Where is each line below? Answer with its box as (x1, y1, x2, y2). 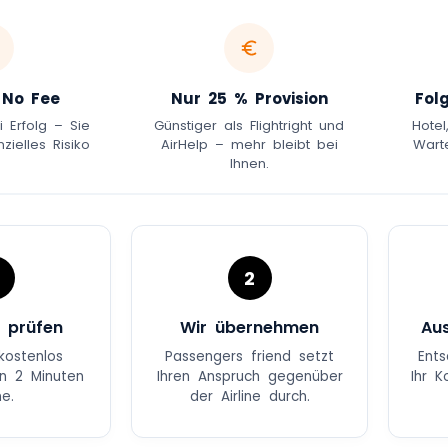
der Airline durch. (189, 387, 310, 407)
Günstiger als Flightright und (154, 116, 345, 136)
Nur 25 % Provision (170, 88, 328, 110)
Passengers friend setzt (165, 347, 334, 367)
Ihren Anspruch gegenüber (156, 367, 343, 387)
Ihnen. (229, 154, 269, 174)
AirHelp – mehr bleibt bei (160, 135, 338, 155)
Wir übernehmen (180, 316, 319, 340)
